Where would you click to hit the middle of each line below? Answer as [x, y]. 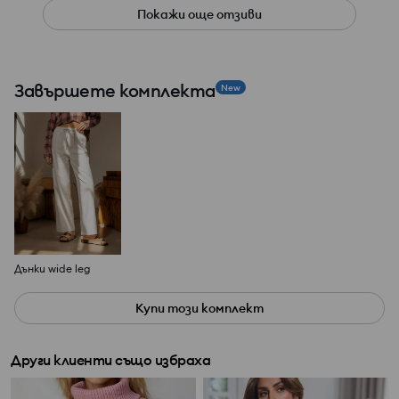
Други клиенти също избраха [110, 360]
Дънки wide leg [53, 269]
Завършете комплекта [115, 91]
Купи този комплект [199, 309]
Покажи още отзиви [199, 15]
